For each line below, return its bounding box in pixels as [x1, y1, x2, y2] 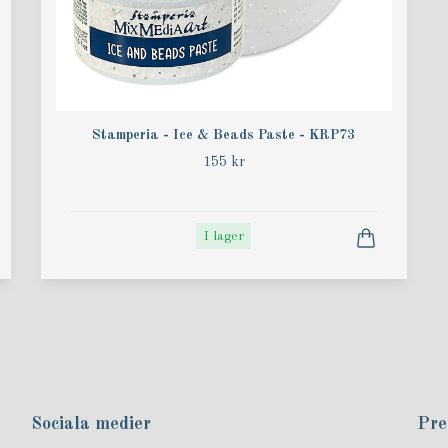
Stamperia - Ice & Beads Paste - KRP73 [92, 128, 356, 143]
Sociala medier [30, 415, 151, 434]
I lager [203, 229, 244, 243]
